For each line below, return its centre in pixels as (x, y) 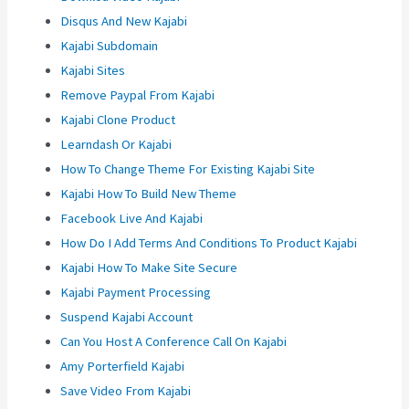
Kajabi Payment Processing (136, 293)
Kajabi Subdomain (110, 46)
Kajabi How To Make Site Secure (149, 268)
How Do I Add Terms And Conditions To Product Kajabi (209, 243)
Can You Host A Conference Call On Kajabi (174, 342)
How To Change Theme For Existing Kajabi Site (188, 169)
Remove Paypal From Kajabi (138, 95)
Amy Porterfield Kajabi (123, 367)
